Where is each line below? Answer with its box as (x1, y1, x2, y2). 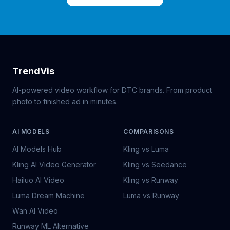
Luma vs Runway (123, 191, 179, 200)
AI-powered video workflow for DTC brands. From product (12, 86, 212, 94)
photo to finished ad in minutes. (12, 97, 118, 106)
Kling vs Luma (123, 145, 169, 154)
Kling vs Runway (123, 176, 178, 184)
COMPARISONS (123, 128, 174, 136)
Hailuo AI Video (12, 176, 64, 184)
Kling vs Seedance (123, 160, 187, 169)
